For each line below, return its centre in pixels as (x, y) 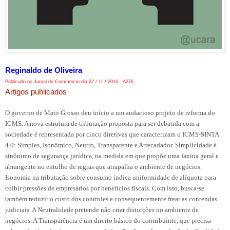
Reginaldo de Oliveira (44, 70)
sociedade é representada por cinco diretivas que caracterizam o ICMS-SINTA (112, 134)
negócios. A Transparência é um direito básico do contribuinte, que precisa (108, 220)
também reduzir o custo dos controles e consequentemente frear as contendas (111, 199)
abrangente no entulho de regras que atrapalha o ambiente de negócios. (103, 166)
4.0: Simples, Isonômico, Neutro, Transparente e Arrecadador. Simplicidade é (111, 145)
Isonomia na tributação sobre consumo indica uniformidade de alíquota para (111, 177)
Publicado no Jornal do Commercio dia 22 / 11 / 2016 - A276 (69, 81)
